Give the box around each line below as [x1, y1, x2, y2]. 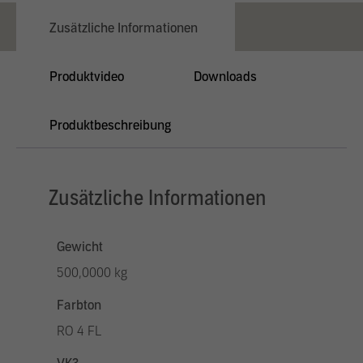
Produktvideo [49, 69, 124, 84]
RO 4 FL [57, 323, 101, 339]
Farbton [57, 297, 101, 313]
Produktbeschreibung [49, 117, 171, 133]
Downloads [194, 69, 257, 84]
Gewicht [57, 239, 103, 254]
